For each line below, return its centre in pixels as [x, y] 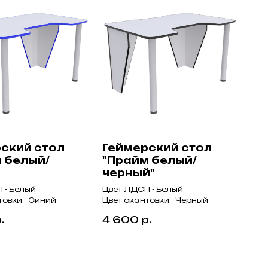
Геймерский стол [157, 147]
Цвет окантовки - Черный [156, 200]
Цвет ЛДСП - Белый [143, 189]
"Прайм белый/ [150, 160]
